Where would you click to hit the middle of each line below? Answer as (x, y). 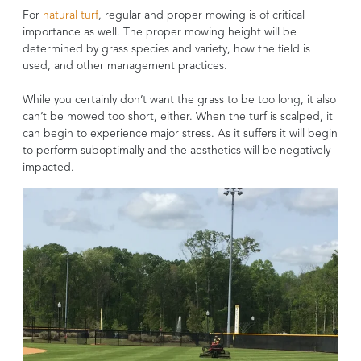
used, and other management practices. (125, 66)
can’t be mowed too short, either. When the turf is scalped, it (178, 117)
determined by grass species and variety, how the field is (166, 50)
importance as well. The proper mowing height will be (160, 33)
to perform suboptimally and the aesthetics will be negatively (176, 151)
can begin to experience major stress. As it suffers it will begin (180, 134)
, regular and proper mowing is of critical (201, 16)
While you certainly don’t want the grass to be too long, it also (179, 100)
